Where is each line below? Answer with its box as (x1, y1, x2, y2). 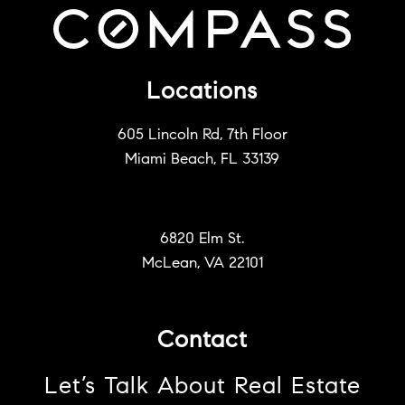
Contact (156, 330, 248, 354)
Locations (146, 81, 259, 106)
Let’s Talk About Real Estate (43, 376, 361, 400)
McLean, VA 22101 (141, 256, 263, 272)
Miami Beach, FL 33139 (125, 152, 280, 168)
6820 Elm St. (160, 231, 245, 248)
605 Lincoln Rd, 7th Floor (117, 127, 287, 144)
